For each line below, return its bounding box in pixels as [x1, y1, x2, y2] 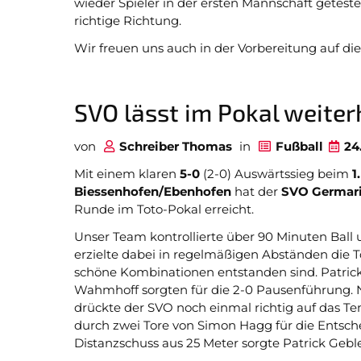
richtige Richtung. [74, 13, 181, 28]
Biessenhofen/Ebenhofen [74, 184, 231, 199]
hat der [231, 184, 281, 199]
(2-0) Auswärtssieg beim [200, 166, 352, 181]
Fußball [276, 139, 323, 154]
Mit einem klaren [74, 166, 180, 181]
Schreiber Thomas [119, 139, 232, 154]
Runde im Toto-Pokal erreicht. [74, 201, 254, 217]
